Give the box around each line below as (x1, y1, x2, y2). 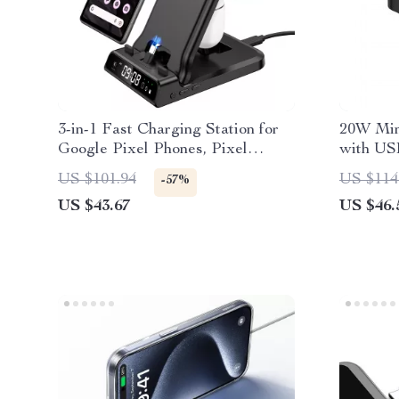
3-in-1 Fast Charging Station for (58, 122, 279, 138)
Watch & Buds (58, 161, 158, 177)
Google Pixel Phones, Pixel (58, 142, 248, 158)
